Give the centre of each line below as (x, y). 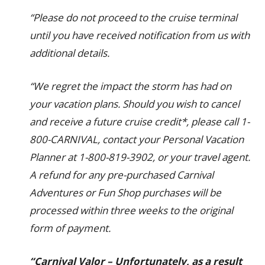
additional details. (70, 53)
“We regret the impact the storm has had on (130, 86)
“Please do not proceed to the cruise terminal (133, 17)
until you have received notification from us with (140, 35)
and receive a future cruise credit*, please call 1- (140, 122)
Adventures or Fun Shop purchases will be (125, 193)
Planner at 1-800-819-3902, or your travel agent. (140, 157)
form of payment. (70, 228)
